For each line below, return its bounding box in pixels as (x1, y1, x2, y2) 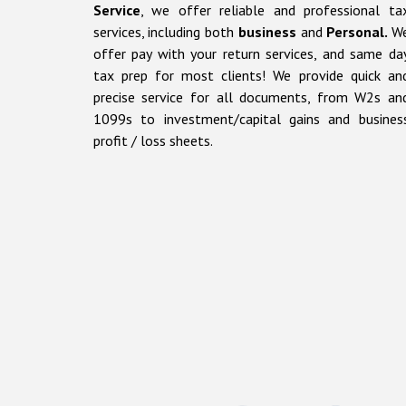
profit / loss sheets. (92, 131, 213, 150)
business (237, 23, 296, 42)
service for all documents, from (134, 88, 355, 107)
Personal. (326, 23, 391, 42)
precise (92, 88, 135, 107)
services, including (92, 23, 206, 42)
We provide (273, 66, 351, 85)
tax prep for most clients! (92, 66, 274, 85)
